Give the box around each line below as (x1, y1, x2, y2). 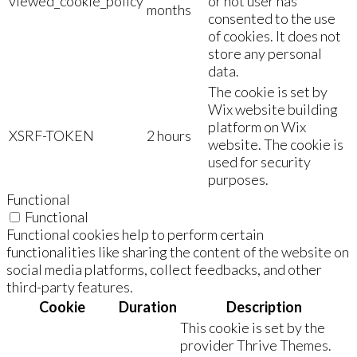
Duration (119, 297, 177, 316)
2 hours (147, 126, 191, 144)
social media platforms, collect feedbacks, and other (6, 260, 322, 278)
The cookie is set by (208, 82, 328, 100)
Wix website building (208, 100, 338, 118)
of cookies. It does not (208, 26, 341, 45)
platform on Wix (208, 117, 306, 135)
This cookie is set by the (180, 318, 325, 336)
